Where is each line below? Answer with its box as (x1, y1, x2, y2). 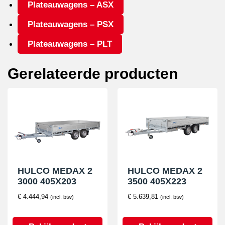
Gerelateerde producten (8, 65, 178, 82)
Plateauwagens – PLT (28, 39, 112, 49)
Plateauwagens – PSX (28, 20, 114, 30)
